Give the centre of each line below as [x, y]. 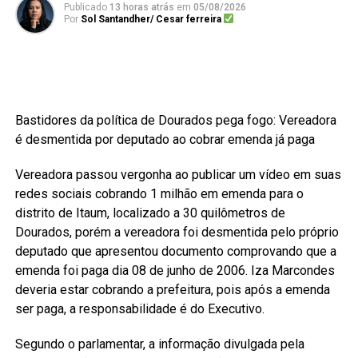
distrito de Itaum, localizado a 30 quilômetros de [150, 213]
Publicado [85, 8]
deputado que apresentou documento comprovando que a [175, 252]
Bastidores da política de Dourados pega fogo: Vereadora [175, 121]
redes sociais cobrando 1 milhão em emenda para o [159, 194]
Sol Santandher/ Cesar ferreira [152, 20]
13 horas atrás [141, 8]
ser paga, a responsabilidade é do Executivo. [139, 309]
